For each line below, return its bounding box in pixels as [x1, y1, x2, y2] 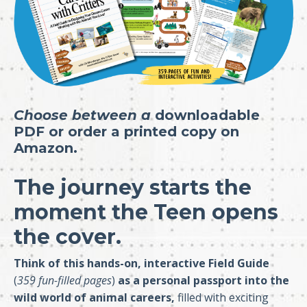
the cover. [14, 224, 121, 249]
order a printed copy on [68, 123, 239, 140]
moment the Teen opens [14, 199, 278, 225]
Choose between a [14, 107, 151, 123]
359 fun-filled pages [17, 273, 112, 288]
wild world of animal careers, [14, 290, 175, 305]
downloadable [155, 107, 260, 123]
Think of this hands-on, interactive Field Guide [14, 256, 269, 271]
